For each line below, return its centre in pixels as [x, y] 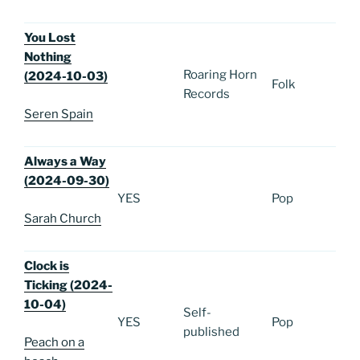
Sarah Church [63, 218]
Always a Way [65, 162]
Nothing [48, 57]
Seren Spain [59, 114]
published [211, 332]
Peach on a [54, 342]
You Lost [50, 38]
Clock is [47, 266]
